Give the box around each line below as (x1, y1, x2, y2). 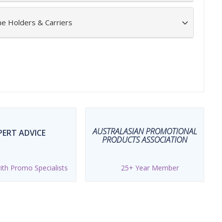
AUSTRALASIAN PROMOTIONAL (92, 125, 197, 137)
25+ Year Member (120, 163, 179, 172)
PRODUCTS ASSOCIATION (102, 134, 187, 145)
